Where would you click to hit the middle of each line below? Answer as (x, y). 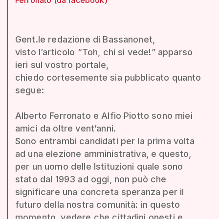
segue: (30, 90)
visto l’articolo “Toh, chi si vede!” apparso (104, 52)
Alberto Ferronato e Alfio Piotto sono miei (104, 115)
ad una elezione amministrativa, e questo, (103, 153)
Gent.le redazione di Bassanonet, (85, 39)
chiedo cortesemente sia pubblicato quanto (108, 77)
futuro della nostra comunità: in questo (98, 204)
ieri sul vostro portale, (62, 65)
